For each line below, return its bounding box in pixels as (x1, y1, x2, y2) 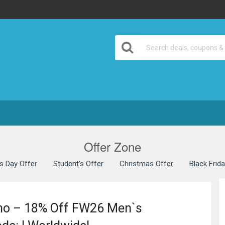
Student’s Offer (53, 159, 103, 169)
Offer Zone (84, 138, 141, 155)
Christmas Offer (120, 159, 173, 169)
